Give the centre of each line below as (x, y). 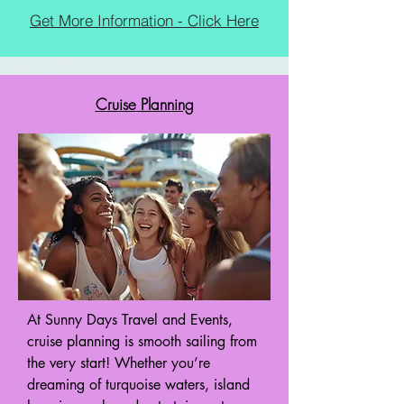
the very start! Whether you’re (119, 363)
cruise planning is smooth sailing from (142, 341)
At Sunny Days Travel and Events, (130, 320)
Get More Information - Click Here (144, 20)
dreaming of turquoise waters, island (138, 385)
